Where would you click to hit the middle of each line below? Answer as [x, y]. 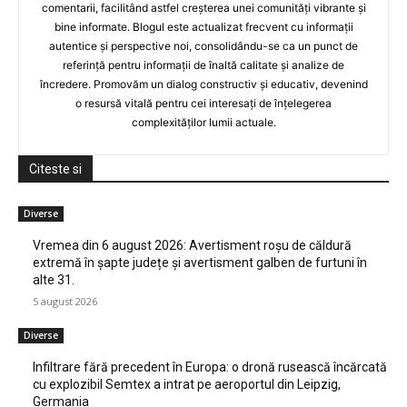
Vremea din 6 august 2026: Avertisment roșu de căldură [192, 245]
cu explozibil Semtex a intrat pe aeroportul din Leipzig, [187, 384]
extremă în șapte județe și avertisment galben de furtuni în [200, 262]
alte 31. [54, 279]
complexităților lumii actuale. [203, 122]
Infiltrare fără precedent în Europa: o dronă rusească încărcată [210, 367]
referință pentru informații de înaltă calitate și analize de [203, 65]
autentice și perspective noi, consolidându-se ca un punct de [203, 45]
